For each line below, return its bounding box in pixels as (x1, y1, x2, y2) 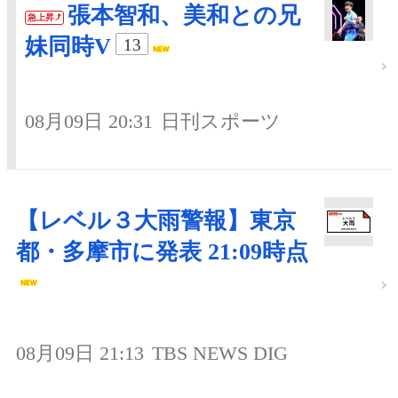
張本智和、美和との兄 (68, 3, 300, 29)
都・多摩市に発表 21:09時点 (16, 239, 308, 266)
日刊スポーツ (161, 110, 281, 133)
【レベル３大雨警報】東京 (16, 208, 296, 235)
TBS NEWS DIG (152, 342, 288, 365)
